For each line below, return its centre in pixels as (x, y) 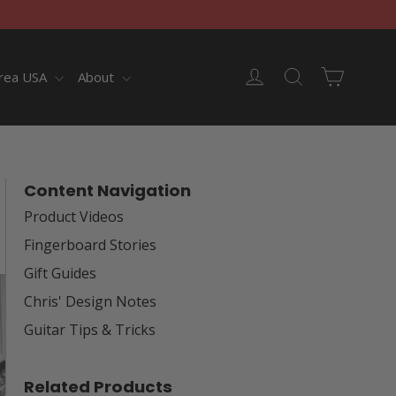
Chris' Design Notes (90, 301)
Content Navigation (107, 190)
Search (325, 73)
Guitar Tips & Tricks (90, 330)
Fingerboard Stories (90, 245)
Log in (284, 73)
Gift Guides (60, 273)
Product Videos (74, 217)
